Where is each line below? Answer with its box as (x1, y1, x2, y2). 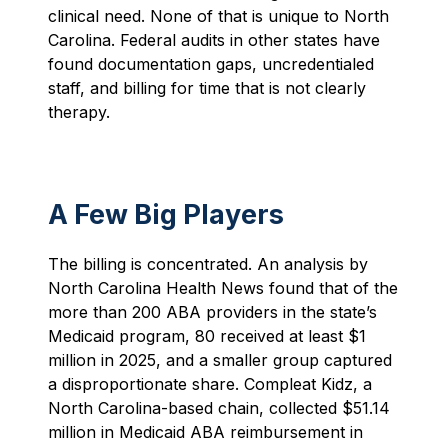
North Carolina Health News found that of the (48, 278, 398, 299)
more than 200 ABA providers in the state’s (48, 302, 377, 323)
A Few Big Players (48, 198, 284, 232)
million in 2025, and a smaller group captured (48, 350, 392, 371)
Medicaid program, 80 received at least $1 (48, 326, 366, 347)
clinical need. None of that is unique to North (48, 6, 389, 27)
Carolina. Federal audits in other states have (48, 30, 380, 51)
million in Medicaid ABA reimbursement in (48, 422, 363, 443)
